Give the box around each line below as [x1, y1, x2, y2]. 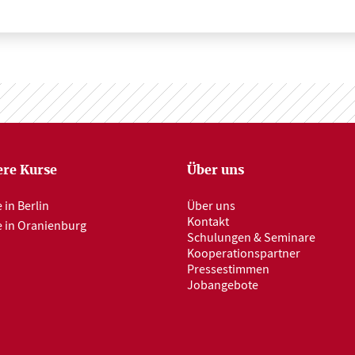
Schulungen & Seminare [187, 230, 315, 246]
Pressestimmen [187, 261, 269, 277]
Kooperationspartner [187, 246, 300, 261]
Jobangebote [187, 277, 258, 293]
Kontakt [187, 214, 229, 230]
